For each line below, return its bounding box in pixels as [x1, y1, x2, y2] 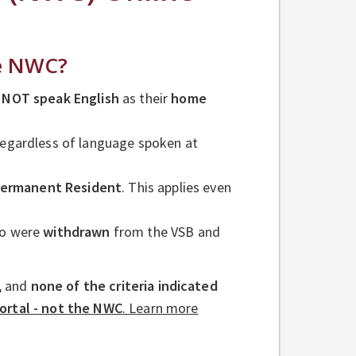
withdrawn [43, 222, 110, 241]
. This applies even [122, 177, 231, 196]
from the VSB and [110, 222, 220, 241]
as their [118, 88, 172, 107]
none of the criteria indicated [30, 276, 218, 295]
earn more [136, 298, 199, 317]
